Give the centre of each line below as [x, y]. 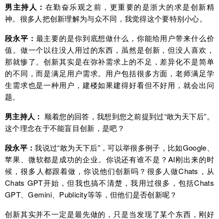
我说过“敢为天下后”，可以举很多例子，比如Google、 [124, 148]
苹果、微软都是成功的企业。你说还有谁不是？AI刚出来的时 [109, 159]
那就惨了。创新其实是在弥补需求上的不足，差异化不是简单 [109, 62]
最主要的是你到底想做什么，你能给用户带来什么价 [125, 38]
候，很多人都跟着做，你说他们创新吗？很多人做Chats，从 [109, 171]
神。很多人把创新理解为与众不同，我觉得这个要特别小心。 [106, 19]
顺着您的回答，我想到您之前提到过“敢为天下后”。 [128, 116]
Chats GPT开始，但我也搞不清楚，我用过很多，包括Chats [109, 183]
